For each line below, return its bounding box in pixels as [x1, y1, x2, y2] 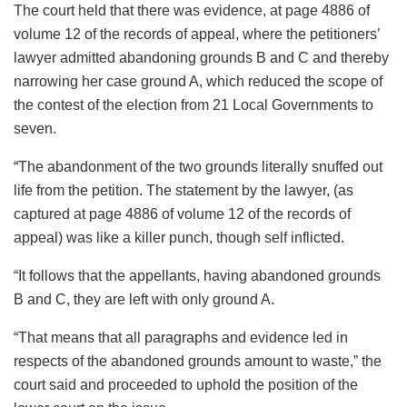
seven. [14, 121, 56, 137]
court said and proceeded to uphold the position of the [14, 377, 358, 393]
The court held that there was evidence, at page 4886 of [14, 3, 370, 19]
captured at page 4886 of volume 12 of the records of [14, 206, 351, 223]
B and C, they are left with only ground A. [14, 292, 274, 308]
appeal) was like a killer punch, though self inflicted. [14, 230, 344, 246]
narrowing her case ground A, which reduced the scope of [14, 74, 382, 90]
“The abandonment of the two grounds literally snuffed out [14, 159, 382, 175]
